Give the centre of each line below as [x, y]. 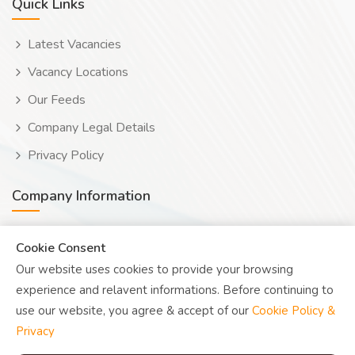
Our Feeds [57, 100]
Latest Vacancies [74, 44]
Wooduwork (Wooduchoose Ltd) [122, 236]
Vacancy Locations [78, 72]
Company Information [81, 196]
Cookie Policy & [294, 311]
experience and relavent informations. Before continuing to [175, 290]
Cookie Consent [61, 248]
